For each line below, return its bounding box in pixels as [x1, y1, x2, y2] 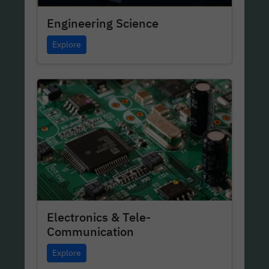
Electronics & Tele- [47, 209, 151, 226]
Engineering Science [47, 15, 159, 32]
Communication [47, 223, 134, 240]
